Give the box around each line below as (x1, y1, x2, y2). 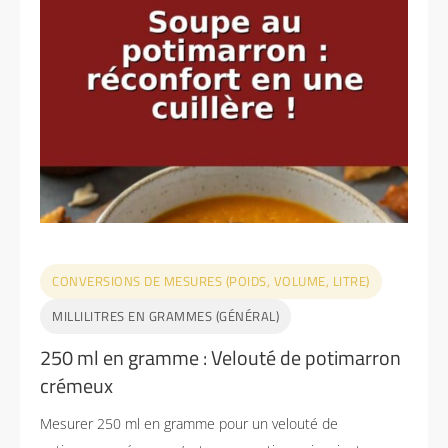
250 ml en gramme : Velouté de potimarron (40, 341, 401, 373)
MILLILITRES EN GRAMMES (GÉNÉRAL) (52, 305, 279, 326)
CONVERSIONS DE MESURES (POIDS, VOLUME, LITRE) (52, 270, 370, 291)
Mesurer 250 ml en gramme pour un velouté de (40, 413, 338, 433)
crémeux (40, 369, 113, 401)
